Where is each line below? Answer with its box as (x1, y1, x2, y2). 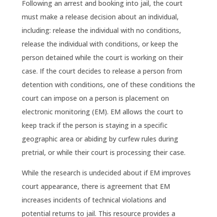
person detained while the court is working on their (21, 53, 183, 62)
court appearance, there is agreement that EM (21, 182, 170, 191)
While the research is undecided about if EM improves (21, 168, 191, 178)
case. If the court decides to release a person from (21, 66, 182, 76)
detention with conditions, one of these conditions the (21, 80, 195, 90)
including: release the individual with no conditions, (21, 26, 181, 35)
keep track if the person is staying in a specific (21, 121, 168, 130)
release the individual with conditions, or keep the (21, 39, 178, 49)
